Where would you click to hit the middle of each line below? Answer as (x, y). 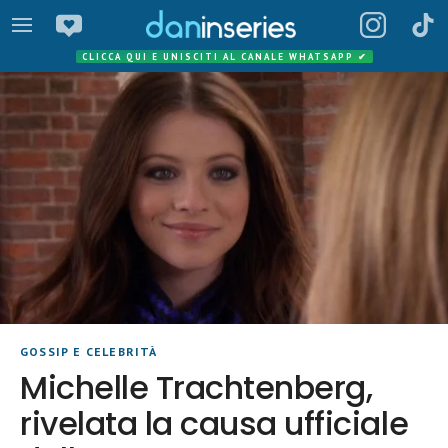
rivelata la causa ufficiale (214, 423)
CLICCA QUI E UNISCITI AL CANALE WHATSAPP (219, 56)
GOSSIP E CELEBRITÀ (89, 351)
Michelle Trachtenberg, (196, 387)
